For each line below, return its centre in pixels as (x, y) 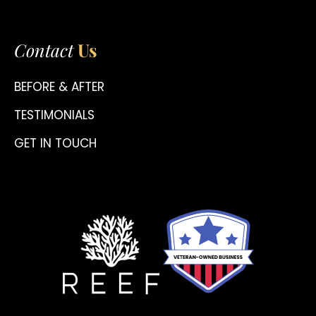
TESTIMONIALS (54, 115)
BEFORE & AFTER (59, 87)
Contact (44, 50)
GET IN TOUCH (55, 144)
